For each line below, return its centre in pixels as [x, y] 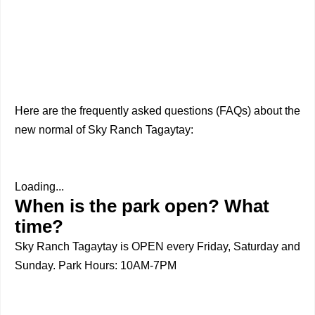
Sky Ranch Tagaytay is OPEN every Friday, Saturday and [157, 246]
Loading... [39, 187]
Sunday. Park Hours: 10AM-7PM [96, 265]
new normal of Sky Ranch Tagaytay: [104, 130]
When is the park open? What [142, 206]
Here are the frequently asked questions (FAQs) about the [157, 111]
